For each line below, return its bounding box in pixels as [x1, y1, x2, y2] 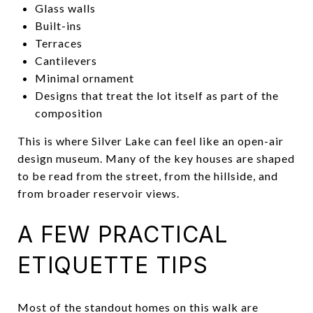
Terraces [34, 36, 82, 50]
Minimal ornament [34, 71, 134, 85]
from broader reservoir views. [17, 186, 180, 200]
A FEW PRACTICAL [17, 220, 228, 248]
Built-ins [34, 18, 82, 32]
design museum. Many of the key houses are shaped [17, 151, 295, 165]
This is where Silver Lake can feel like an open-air [17, 133, 284, 147]
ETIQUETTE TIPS [17, 251, 208, 279]
